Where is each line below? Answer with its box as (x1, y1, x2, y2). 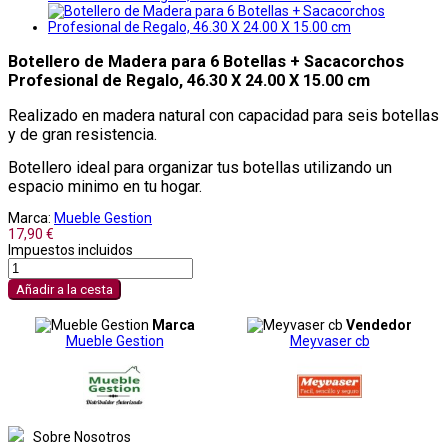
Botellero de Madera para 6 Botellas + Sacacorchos (8, 51, 404, 71)
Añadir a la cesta (16, 281, 113, 297)
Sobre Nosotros (33, 428, 131, 445)
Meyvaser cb (289, 332, 370, 349)
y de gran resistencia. (8, 124, 157, 144)
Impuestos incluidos (8, 241, 133, 258)
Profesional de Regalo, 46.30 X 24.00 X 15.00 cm (8, 70, 370, 90)
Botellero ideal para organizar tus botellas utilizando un (8, 157, 392, 177)
